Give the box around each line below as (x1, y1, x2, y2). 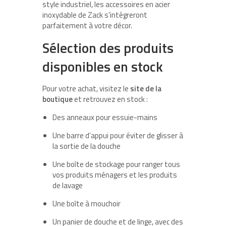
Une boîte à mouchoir (52, 198, 122, 210)
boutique (42, 93, 73, 105)
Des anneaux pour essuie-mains (52, 111, 159, 124)
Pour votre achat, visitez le (42, 83, 130, 95)
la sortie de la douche (52, 140, 122, 152)
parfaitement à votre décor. (42, 20, 134, 32)
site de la (130, 83, 161, 95)
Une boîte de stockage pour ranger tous (52, 158, 180, 171)
